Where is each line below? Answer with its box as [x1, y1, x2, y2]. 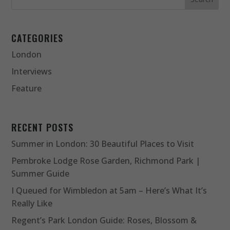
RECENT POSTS [11, 121, 74, 135]
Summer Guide [11, 168, 70, 180]
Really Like [11, 198, 53, 209]
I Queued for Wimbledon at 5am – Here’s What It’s [11, 185, 207, 197]
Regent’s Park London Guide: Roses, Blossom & [11, 215, 197, 226]
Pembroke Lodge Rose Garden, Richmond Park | [11, 155, 201, 167]
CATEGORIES [11, 31, 64, 45]
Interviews [11, 65, 52, 77]
